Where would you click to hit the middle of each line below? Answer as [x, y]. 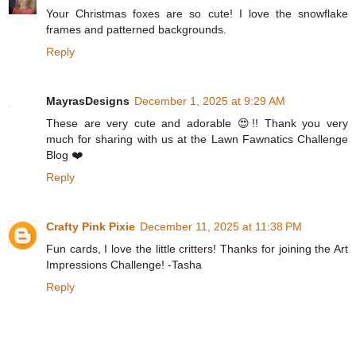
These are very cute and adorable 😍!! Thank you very [197, 124]
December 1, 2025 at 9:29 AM [210, 101]
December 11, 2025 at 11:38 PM [221, 227]
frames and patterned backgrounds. [136, 30]
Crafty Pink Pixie [91, 227]
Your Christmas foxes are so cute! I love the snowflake [197, 14]
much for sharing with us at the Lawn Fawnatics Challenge [197, 139]
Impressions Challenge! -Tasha [124, 265]
